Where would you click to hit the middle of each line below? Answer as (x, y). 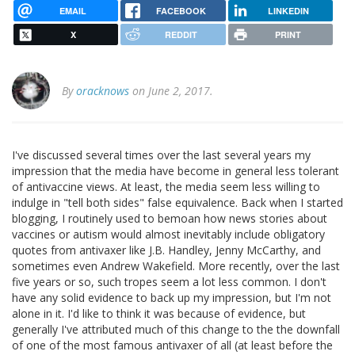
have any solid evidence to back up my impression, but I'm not (172, 298)
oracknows (103, 91)
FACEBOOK (181, 10)
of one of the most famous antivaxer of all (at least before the (172, 345)
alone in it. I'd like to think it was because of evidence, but (159, 314)
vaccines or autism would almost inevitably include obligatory (168, 235)
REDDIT (181, 35)
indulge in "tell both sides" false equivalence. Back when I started (177, 203)
